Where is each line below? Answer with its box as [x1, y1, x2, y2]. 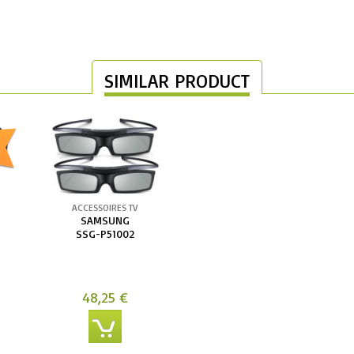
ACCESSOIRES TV [72, 201, 138, 213]
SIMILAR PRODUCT [104, 69, 250, 92]
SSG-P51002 [75, 226, 134, 240]
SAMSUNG [80, 213, 130, 227]
